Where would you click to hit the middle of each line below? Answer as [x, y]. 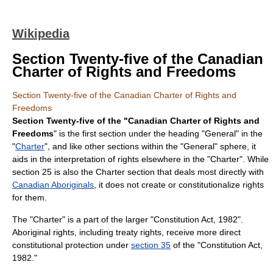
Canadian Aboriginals [53, 185]
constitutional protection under [72, 245]
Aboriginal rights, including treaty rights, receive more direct [126, 232]
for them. [30, 197]
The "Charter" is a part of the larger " [83, 219]
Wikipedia [41, 34]
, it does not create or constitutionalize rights [179, 185]
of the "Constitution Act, [217, 245]
